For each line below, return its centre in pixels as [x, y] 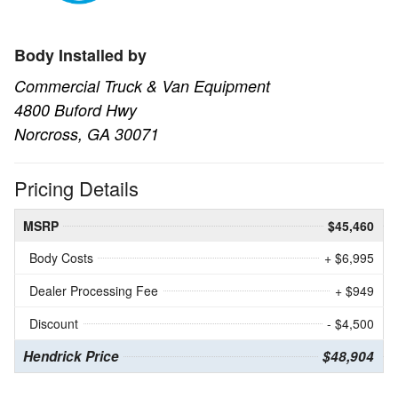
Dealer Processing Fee [94, 291]
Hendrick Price [71, 357]
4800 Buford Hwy [76, 109]
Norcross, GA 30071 [87, 133]
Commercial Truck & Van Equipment [142, 85]
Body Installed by [80, 55]
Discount [54, 324]
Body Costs [61, 258]
